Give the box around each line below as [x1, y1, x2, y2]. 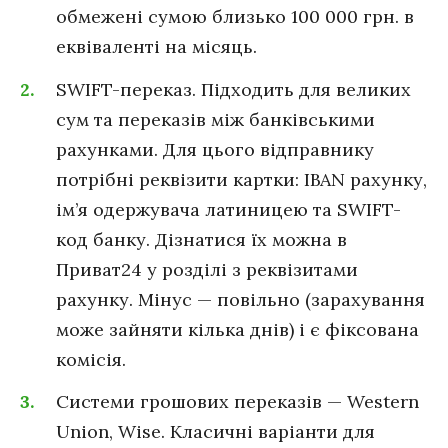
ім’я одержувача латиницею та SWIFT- [56, 197, 401, 221]
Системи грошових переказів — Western [56, 390, 419, 414]
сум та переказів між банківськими [56, 107, 375, 131]
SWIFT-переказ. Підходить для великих [56, 77, 411, 101]
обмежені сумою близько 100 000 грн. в [56, 4, 414, 28]
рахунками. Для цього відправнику [56, 137, 374, 161]
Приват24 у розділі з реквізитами [56, 257, 358, 281]
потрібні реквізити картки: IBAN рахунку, [56, 167, 427, 191]
